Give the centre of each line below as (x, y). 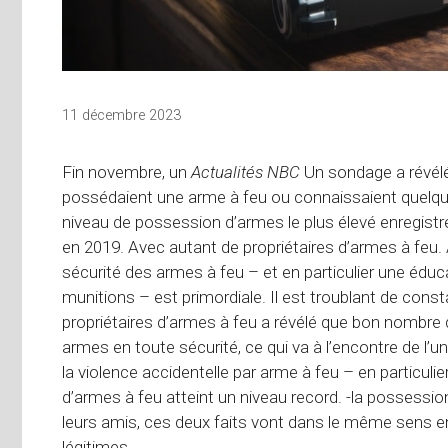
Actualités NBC (247, 172)
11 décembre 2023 (121, 116)
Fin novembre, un (126, 172)
